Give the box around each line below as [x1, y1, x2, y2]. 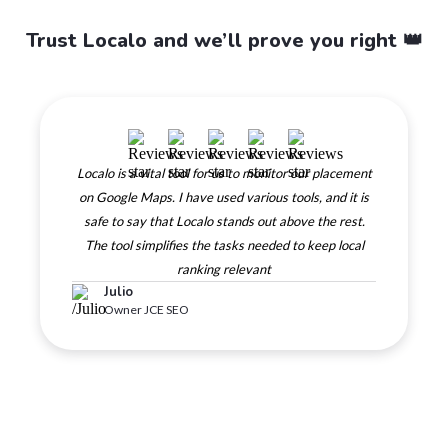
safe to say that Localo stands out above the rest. [83, 213, 365, 229]
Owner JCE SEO [104, 302, 189, 317]
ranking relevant [177, 261, 271, 277]
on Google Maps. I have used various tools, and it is [79, 189, 369, 205]
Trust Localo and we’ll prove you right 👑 [25, 27, 423, 54]
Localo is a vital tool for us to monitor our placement [76, 165, 372, 181]
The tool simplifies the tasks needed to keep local [84, 237, 364, 253]
